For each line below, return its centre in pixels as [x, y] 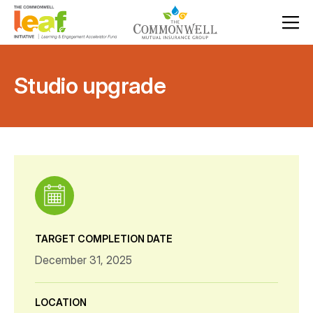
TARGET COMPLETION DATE [104, 239]
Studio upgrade [90, 86]
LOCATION [61, 302]
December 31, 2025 [83, 260]
